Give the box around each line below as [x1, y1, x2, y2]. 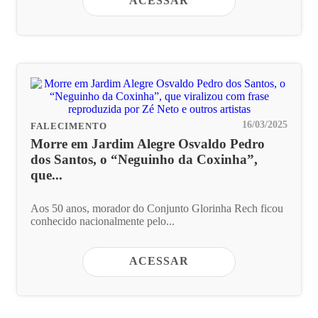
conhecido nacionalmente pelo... [31, 215, 175, 228]
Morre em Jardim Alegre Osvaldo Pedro [31, 136, 265, 152]
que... [31, 168, 62, 183]
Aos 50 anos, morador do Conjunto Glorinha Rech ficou [31, 202, 283, 215]
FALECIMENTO [31, 121, 107, 132]
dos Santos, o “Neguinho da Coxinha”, [31, 152, 258, 168]
